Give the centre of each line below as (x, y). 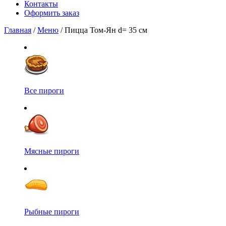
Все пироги (44, 90)
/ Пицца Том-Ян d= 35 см (103, 30)
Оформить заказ (52, 13)
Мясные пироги (52, 151)
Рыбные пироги (52, 211)
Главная (18, 30)
